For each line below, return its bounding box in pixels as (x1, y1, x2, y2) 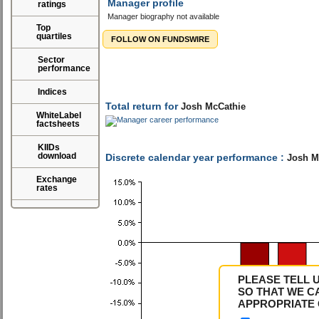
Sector (38, 55, 65, 65)
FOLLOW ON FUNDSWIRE (110, 35, 209, 43)
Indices (38, 87, 67, 97)
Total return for (105, 155, 181, 166)
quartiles (36, 31, 72, 41)
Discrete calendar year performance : (105, 206, 284, 217)
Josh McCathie (181, 155, 246, 166)
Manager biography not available (108, 12, 219, 21)
